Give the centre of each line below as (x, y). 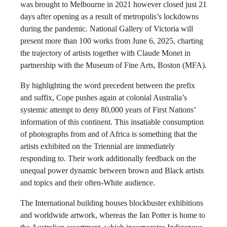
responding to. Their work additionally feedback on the (108, 158)
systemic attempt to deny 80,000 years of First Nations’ (108, 110)
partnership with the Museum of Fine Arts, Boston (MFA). (113, 65)
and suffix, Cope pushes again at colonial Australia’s (104, 98)
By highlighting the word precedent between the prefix (108, 85)
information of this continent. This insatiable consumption (112, 122)
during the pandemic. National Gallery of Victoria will (107, 29)
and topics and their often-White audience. (88, 183)
